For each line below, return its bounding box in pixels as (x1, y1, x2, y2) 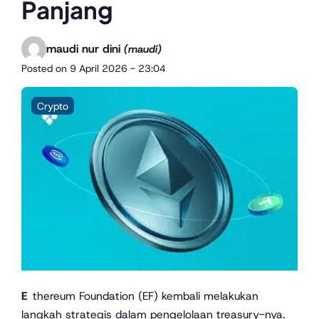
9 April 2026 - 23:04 (70, 62, 166, 75)
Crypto (36, 99, 68, 113)
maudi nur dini (46, 41, 124, 56)
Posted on (21, 62, 70, 75)
